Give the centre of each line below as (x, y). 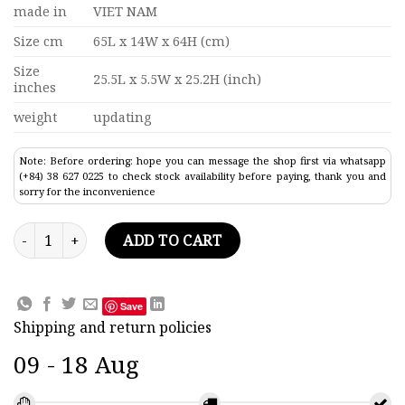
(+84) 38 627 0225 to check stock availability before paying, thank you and (202, 176)
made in (40, 12)
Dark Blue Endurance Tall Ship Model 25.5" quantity (179, 232)
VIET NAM (126, 12)
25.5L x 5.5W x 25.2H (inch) (178, 80)
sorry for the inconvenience (87, 192)
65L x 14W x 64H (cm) (162, 42)
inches (35, 88)
